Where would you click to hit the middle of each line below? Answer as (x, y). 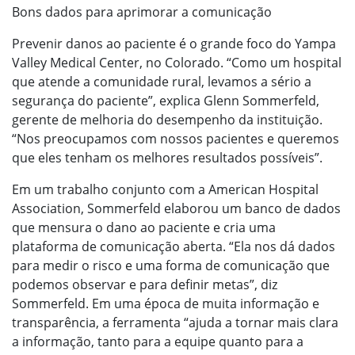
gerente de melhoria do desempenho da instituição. (167, 120)
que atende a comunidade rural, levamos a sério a (162, 82)
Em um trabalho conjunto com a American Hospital (165, 189)
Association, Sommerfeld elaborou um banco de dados (176, 208)
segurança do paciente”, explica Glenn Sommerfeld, (166, 101)
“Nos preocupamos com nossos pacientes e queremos (176, 139)
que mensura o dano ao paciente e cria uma (144, 227)
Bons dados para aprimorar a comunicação (142, 12)
